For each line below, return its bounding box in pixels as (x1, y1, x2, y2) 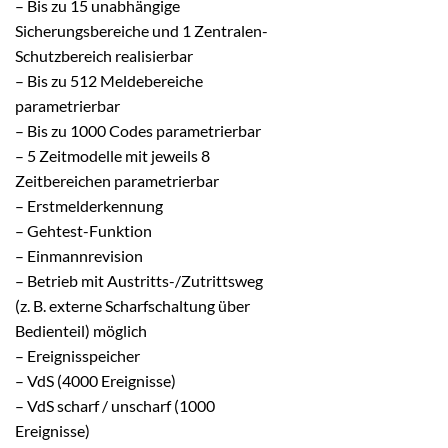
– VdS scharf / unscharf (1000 (15, 395, 215, 415)
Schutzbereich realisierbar (15, 45, 193, 65)
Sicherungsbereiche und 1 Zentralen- (15, 20, 268, 40)
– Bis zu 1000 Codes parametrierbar (15, 120, 261, 140)
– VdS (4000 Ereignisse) (15, 370, 176, 390)
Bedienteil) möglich (15, 320, 147, 340)
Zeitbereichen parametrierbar (15, 170, 219, 190)
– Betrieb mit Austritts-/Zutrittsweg (15, 270, 263, 290)
